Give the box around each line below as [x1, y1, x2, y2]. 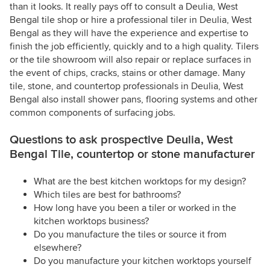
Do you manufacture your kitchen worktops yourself [34, 255, 251, 268]
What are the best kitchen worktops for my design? [34, 175, 246, 188]
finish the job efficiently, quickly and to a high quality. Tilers [10, 40, 259, 53]
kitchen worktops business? [34, 215, 149, 228]
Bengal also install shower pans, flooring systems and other [10, 93, 257, 106]
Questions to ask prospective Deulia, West [10, 133, 233, 148]
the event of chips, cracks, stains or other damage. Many [10, 67, 245, 80]
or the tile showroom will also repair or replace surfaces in [10, 54, 251, 66]
